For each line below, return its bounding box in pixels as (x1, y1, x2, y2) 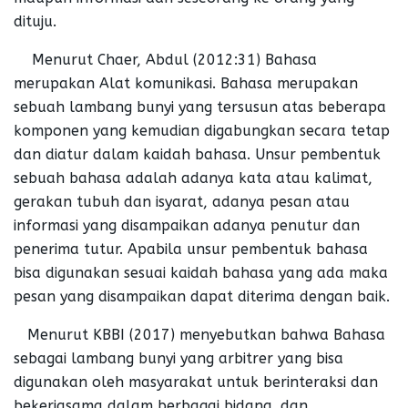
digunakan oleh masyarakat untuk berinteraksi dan (14, 372, 378, 391)
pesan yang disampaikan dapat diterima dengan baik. (14, 287, 390, 305)
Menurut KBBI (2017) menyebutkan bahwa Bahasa (14, 325, 385, 343)
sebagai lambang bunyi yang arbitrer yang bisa (14, 349, 343, 367)
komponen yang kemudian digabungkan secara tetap (14, 121, 390, 139)
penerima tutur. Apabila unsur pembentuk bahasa (14, 240, 368, 258)
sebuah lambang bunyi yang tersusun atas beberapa (14, 97, 386, 116)
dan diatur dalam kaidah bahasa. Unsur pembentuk (14, 145, 381, 163)
